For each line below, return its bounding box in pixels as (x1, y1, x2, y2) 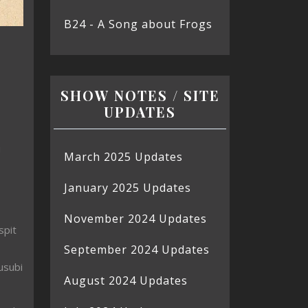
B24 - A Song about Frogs (64, 16, 212, 32)
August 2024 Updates (64, 272, 188, 288)
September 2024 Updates (64, 241, 210, 257)
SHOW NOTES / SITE (60, 85, 220, 104)
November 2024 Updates (64, 210, 207, 226)
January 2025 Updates (64, 179, 191, 195)
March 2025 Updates (64, 148, 183, 164)
